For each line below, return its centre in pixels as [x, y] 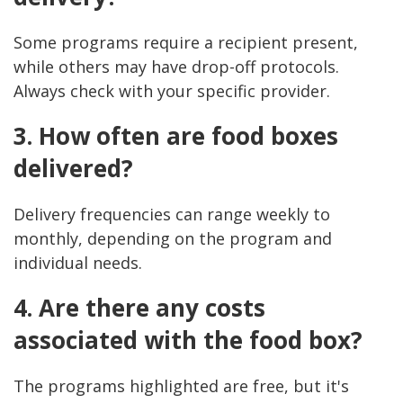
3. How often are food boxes [176, 136]
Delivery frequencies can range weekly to [172, 215]
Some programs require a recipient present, [186, 43]
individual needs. [78, 263]
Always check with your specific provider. [172, 91]
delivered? [73, 169]
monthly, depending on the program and [173, 239]
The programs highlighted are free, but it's [181, 386]
